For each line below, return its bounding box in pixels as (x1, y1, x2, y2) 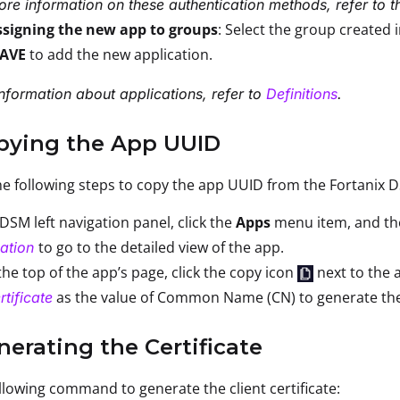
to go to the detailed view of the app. (38, 237, 284, 257)
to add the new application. (29, 44, 212, 64)
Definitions (266, 84, 337, 103)
